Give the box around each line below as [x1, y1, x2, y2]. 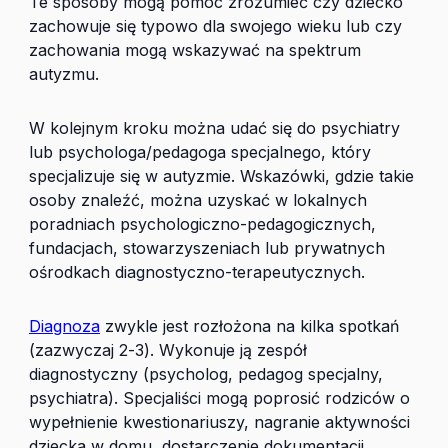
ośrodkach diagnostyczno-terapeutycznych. [29, 262, 365, 282]
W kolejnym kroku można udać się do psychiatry [29, 118, 400, 138]
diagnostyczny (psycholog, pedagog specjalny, [29, 364, 383, 384]
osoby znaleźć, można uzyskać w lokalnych [29, 190, 367, 210]
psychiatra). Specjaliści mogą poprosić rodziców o [29, 388, 410, 408]
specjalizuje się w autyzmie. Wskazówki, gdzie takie [29, 166, 414, 186]
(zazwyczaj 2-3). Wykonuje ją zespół [29, 340, 307, 360]
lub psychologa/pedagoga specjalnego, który [29, 142, 371, 162]
